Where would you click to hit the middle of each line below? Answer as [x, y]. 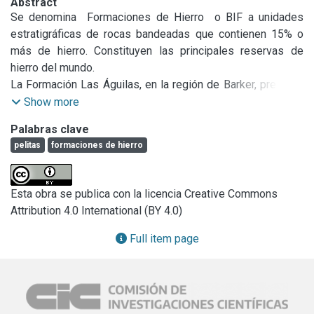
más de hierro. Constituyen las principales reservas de [157, 50]
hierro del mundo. [53, 67]
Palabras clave [50, 129]
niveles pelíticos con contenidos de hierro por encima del [157, 101]
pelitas [27, 145]
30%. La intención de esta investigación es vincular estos [157, 118]
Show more [52, 102]
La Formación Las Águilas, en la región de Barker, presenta [157, 84]
